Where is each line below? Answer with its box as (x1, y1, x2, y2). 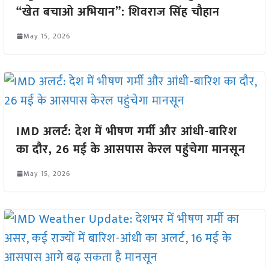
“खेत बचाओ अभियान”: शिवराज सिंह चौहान (16, 1, 220, 22)
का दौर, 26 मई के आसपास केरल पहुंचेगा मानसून (16, 139, 246, 160)
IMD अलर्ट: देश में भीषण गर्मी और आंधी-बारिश (16, 121, 237, 142)
